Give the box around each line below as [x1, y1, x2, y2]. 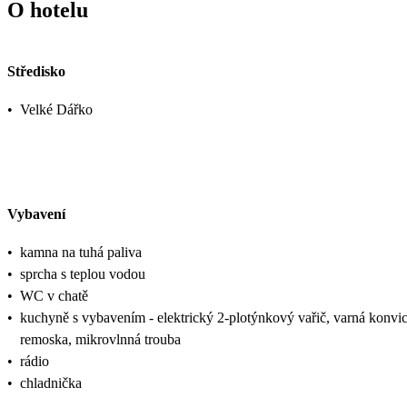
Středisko [7, 64, 65, 79]
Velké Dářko [20, 102, 93, 118]
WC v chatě [20, 287, 88, 303]
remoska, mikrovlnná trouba [20, 331, 181, 347]
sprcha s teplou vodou [20, 265, 145, 282]
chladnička [20, 374, 82, 391]
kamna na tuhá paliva [20, 243, 142, 260]
